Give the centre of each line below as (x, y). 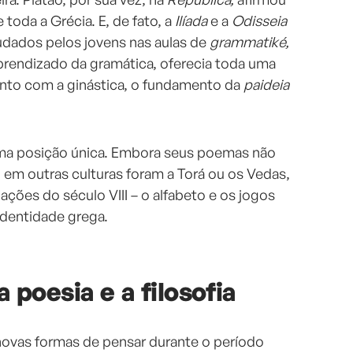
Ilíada (193, 21)
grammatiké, (249, 42)
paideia (266, 85)
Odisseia (259, 21)
